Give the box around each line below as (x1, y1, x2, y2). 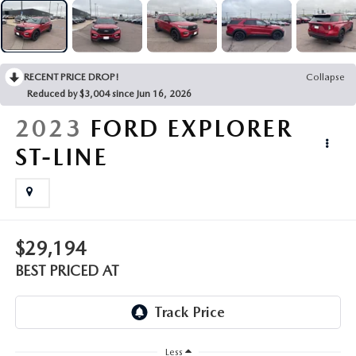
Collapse (306, 71, 345, 83)
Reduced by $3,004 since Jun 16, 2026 (27, 87, 192, 99)
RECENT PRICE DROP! (24, 71, 119, 83)
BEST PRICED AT (14, 262, 118, 280)
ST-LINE (14, 141, 108, 171)
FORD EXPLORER (89, 113, 292, 142)
